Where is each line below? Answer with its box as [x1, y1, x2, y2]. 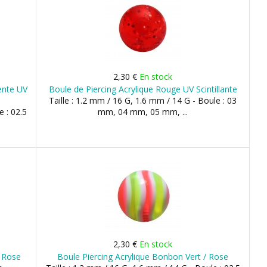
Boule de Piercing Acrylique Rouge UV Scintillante [48, 83, 237, 95]
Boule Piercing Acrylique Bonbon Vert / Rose [57, 251, 229, 262]
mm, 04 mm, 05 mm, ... [98, 106, 188, 117]
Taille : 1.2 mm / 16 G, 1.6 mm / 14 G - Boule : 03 [49, 95, 237, 106]
